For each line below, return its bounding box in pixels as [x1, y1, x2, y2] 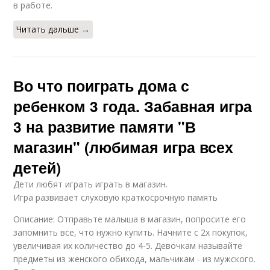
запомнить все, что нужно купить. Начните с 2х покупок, [13, 227, 248, 239]
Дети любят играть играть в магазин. [13, 178, 168, 190]
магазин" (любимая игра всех [13, 136, 234, 159]
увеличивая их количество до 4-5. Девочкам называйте [13, 240, 243, 252]
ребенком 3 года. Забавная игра [13, 95, 253, 118]
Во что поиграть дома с [13, 75, 190, 97]
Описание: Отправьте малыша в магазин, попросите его [13, 213, 246, 225]
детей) [13, 157, 61, 179]
